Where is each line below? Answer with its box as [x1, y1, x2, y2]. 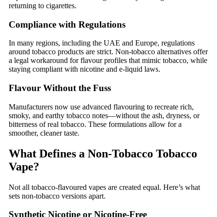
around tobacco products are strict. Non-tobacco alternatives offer [9, 47, 208, 56]
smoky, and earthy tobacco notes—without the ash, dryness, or [9, 111, 200, 120]
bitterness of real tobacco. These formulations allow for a [9, 120, 182, 128]
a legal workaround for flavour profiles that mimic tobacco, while [9, 56, 207, 65]
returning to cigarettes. [9, 1, 77, 10]
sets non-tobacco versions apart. [9, 191, 106, 200]
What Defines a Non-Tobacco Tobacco [9, 147, 197, 160]
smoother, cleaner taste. [9, 128, 79, 137]
